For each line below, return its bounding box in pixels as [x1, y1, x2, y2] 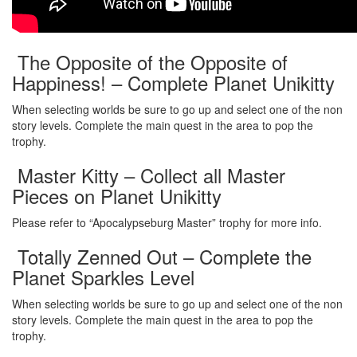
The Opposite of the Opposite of [12, 47, 288, 76]
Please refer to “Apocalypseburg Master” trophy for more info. [12, 214, 322, 230]
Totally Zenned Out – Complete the [12, 241, 312, 270]
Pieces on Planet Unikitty [12, 181, 222, 210]
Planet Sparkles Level [12, 262, 194, 291]
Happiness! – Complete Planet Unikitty [12, 68, 335, 96]
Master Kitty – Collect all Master [12, 160, 285, 189]
